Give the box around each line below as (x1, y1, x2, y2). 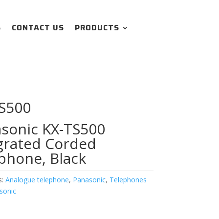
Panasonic (72, 175, 106, 184)
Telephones (109, 175, 147, 184)
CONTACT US (11, 21, 64, 34)
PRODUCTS (74, 21, 119, 34)
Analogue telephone (5, 175, 69, 184)
